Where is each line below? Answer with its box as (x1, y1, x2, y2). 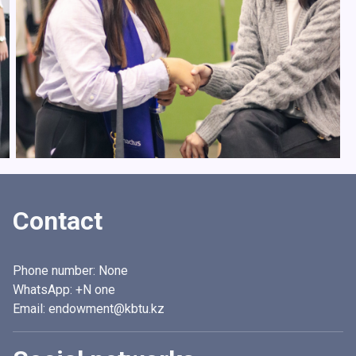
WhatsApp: (13, 282, 75, 297)
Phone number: (13, 263, 99, 278)
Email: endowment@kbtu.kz (13, 301, 164, 316)
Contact (13, 206, 103, 236)
